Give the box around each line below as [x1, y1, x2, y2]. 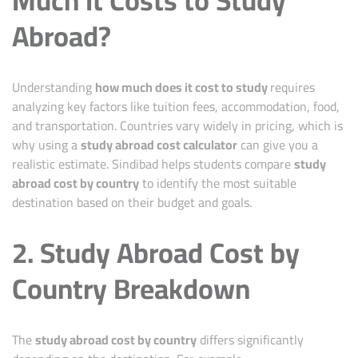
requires [270, 74, 315, 99]
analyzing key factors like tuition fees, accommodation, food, [12, 93, 340, 118]
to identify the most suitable [139, 170, 296, 195]
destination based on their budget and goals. [12, 189, 252, 214]
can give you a [237, 132, 318, 157]
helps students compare [158, 151, 294, 176]
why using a [12, 132, 81, 157]
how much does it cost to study [95, 74, 270, 99]
